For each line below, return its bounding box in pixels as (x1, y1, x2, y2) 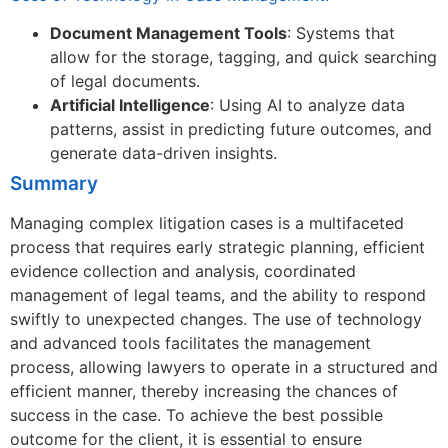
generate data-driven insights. (50, 143, 277, 164)
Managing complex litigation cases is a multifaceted (10, 213, 404, 234)
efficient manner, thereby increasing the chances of (10, 381, 398, 402)
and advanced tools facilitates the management (10, 333, 371, 354)
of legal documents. (50, 71, 200, 92)
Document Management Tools (50, 23, 287, 44)
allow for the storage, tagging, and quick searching (50, 47, 437, 68)
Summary (10, 172, 98, 196)
